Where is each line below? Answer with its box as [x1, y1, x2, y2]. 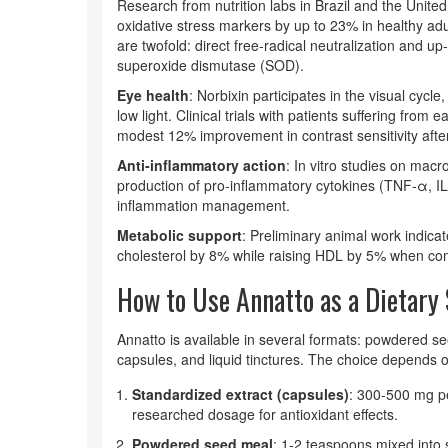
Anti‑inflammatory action [117, 155, 286, 175]
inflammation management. [117, 195, 290, 215]
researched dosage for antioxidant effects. [132, 404, 398, 424]
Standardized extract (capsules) [132, 384, 349, 404]
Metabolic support [117, 225, 242, 245]
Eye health [117, 85, 189, 105]
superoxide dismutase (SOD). [117, 55, 304, 75]
